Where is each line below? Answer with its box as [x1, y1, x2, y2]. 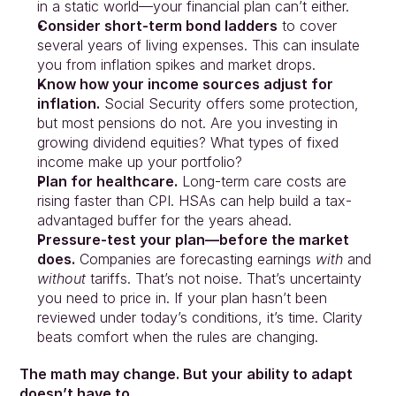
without [36, 269, 86, 287]
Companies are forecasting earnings [74, 249, 316, 268]
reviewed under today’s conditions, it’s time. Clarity [36, 308, 362, 326]
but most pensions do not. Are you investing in [36, 113, 338, 132]
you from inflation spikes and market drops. [36, 55, 316, 73]
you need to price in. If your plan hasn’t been [36, 288, 327, 307]
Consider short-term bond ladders [36, 16, 278, 34]
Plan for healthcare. [36, 171, 178, 190]
